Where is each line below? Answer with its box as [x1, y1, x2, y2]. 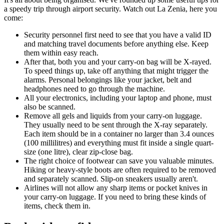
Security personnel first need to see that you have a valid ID [24, 30, 211, 39]
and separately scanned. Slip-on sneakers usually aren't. [24, 174, 198, 183]
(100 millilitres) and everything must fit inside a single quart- [24, 138, 213, 147]
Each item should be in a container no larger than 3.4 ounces [24, 129, 214, 138]
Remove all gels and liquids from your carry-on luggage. [24, 111, 202, 120]
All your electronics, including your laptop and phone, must [24, 93, 211, 102]
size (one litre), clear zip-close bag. [24, 147, 133, 156]
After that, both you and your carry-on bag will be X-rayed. [24, 57, 211, 66]
